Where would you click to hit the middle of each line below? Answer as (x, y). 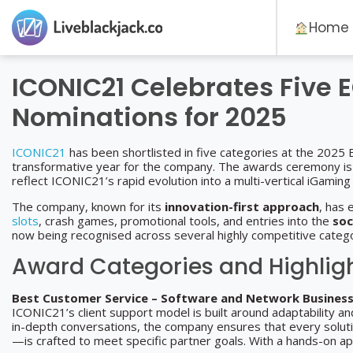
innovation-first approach (242, 206)
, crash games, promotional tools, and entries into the (186, 221)
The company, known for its (88, 206)
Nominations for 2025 (149, 117)
